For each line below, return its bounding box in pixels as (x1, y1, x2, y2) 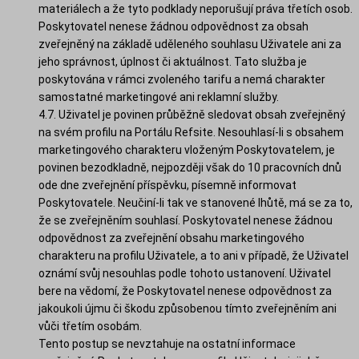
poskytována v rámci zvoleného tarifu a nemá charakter (38, 72, 325, 86)
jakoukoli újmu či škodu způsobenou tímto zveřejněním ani (38, 301, 337, 315)
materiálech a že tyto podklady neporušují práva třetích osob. (38, 2, 353, 15)
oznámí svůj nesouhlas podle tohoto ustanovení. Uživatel (38, 266, 331, 280)
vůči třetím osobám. (38, 319, 142, 333)
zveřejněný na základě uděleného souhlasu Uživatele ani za (38, 37, 341, 50)
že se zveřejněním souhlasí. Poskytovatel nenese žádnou (38, 213, 333, 227)
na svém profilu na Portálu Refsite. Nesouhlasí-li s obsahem (38, 125, 344, 139)
